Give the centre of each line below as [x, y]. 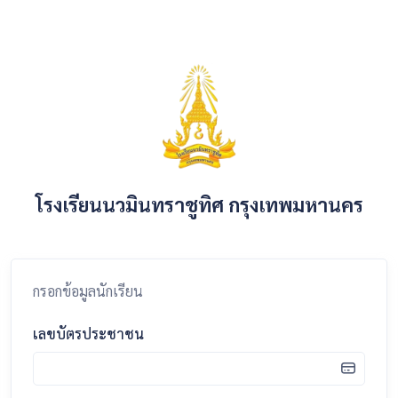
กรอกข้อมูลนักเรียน [88, 291]
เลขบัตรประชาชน [88, 333]
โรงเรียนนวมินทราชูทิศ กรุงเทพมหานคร [199, 204]
